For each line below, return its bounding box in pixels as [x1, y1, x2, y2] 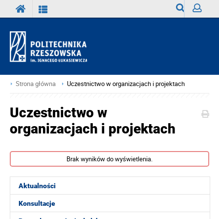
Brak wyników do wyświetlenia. [66, 154, 153, 163]
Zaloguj [193, 22, 215, 31]
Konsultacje [19, 199, 55, 207]
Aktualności [19, 182, 56, 190]
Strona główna [16, 80, 56, 88]
